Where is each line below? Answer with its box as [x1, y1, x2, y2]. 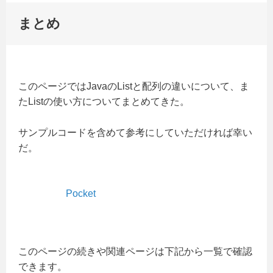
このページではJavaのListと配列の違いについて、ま [18, 81, 249, 92]
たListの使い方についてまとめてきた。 [18, 96, 190, 107]
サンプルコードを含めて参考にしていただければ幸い [18, 127, 252, 138]
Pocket [66, 188, 96, 199]
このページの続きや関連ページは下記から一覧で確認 [18, 246, 252, 257]
